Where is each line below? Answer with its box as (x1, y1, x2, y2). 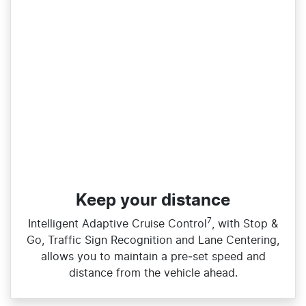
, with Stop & (212, 219, 278, 230)
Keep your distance (76, 193, 230, 210)
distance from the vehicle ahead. (68, 268, 238, 279)
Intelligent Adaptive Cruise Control (28, 219, 207, 230)
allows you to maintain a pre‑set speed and (40, 251, 266, 263)
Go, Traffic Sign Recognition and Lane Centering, (27, 235, 279, 247)
